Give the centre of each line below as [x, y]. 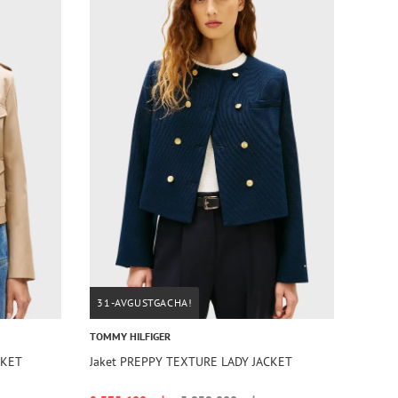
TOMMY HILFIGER [131, 336]
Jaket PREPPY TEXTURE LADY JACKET [191, 361]
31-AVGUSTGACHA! [145, 302]
